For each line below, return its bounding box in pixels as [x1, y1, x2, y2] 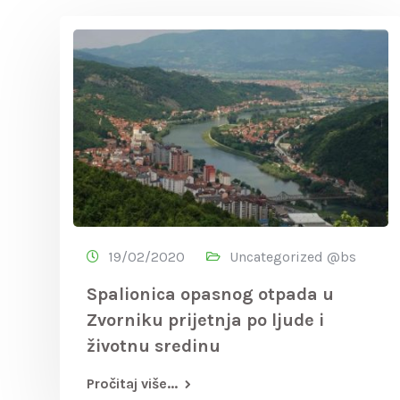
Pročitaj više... [87, 375, 178, 392]
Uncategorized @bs [229, 248, 356, 265]
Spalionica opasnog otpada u [87, 284, 334, 304]
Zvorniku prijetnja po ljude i [87, 310, 324, 330]
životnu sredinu [87, 336, 221, 356]
